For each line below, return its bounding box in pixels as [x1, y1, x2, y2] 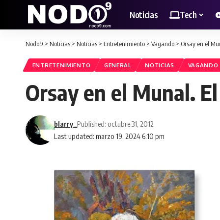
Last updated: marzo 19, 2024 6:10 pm [54, 132, 165, 141]
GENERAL [104, 61, 132, 69]
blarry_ [54, 119, 78, 129]
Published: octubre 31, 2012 [77, 119, 154, 129]
